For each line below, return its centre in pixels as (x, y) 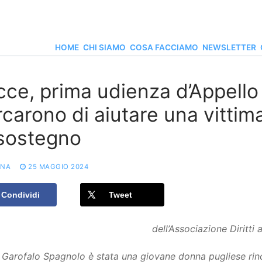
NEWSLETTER (229, 47)
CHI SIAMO (104, 47)
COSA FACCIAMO (164, 47)
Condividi (20, 195)
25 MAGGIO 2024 (58, 167)
